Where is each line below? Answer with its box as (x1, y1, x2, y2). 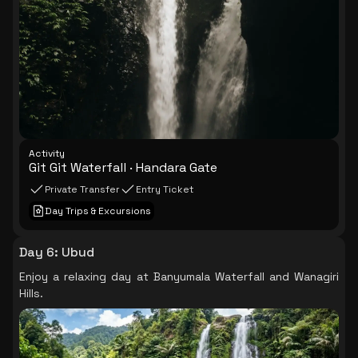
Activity (29, 147, 65, 160)
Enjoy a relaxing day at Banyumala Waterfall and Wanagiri (19, 269, 339, 284)
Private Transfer (45, 183, 120, 196)
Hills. (19, 286, 43, 300)
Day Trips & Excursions (45, 205, 151, 217)
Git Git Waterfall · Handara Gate (29, 159, 217, 176)
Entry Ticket (136, 183, 193, 196)
